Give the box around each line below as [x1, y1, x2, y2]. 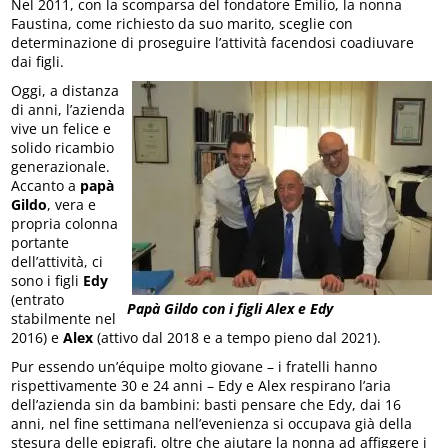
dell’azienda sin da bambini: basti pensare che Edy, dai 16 [11, 394, 402, 414]
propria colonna [11, 213, 119, 233]
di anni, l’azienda [11, 99, 126, 119]
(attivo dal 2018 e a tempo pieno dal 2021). [93, 327, 382, 347]
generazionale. [11, 156, 111, 176]
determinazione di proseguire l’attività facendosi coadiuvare [11, 32, 415, 52]
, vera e [47, 194, 97, 214]
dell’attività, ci [11, 251, 104, 271]
